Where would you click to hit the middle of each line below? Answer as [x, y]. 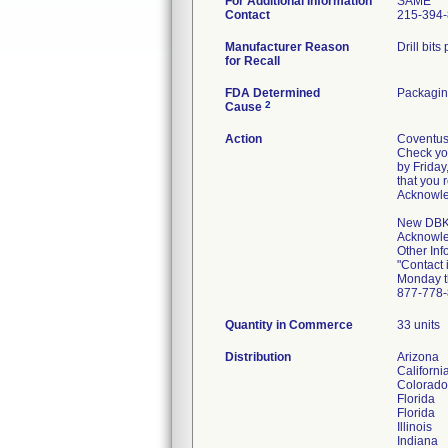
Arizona [418, 357]
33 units [418, 325]
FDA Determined [272, 93]
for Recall [252, 61]
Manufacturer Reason [287, 47]
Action [243, 139]
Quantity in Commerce [289, 325]
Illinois [414, 427]
